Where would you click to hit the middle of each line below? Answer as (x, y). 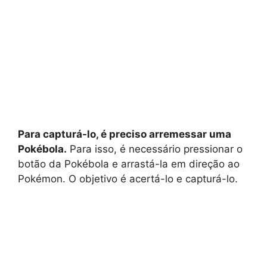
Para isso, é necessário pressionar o (155, 149)
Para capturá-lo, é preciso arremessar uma (125, 134)
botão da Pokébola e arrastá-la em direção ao (129, 164)
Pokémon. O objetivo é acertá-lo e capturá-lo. (128, 178)
